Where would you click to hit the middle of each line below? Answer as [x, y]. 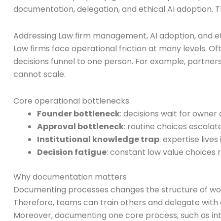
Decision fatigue [72, 152]
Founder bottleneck [78, 113]
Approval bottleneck [80, 126]
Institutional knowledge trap [98, 139]
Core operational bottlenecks [71, 101]
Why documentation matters [70, 177]
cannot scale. [39, 74]
